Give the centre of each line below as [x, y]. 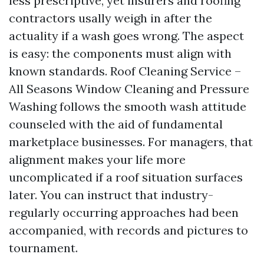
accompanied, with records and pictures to [128, 230]
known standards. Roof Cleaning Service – [125, 71]
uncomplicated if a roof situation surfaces [126, 177]
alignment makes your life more [97, 159]
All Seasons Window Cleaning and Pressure [129, 89]
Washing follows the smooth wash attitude [128, 106]
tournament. [43, 248]
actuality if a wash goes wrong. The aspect [126, 36]
